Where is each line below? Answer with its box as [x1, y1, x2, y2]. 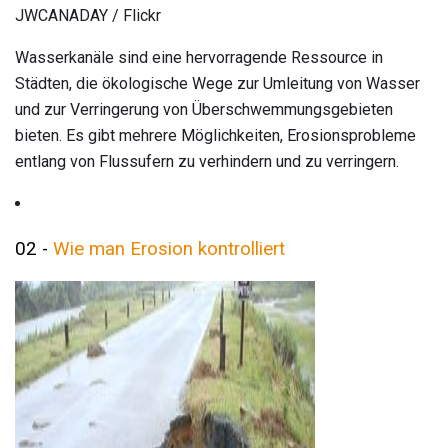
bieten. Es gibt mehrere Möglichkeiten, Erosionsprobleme [15, 126, 416, 146]
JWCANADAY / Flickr [15, 6, 161, 26]
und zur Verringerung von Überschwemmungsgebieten [15, 100, 393, 120]
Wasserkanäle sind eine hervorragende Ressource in [15, 48, 383, 68]
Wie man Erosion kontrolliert [53, 237, 285, 260]
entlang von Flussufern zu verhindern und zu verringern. [15, 152, 399, 172]
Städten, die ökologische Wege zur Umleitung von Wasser [15, 74, 420, 94]
